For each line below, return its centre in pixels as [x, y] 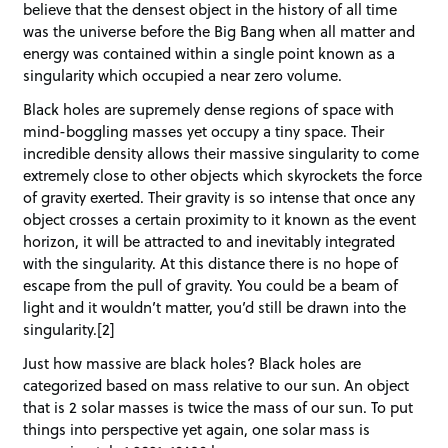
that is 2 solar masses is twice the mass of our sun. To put [218, 406]
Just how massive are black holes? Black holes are [192, 362]
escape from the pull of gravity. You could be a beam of [211, 285]
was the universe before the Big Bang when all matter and [219, 31]
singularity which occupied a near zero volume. [183, 75]
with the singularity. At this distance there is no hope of [211, 263]
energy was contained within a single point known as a [209, 53]
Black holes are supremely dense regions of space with [209, 109]
